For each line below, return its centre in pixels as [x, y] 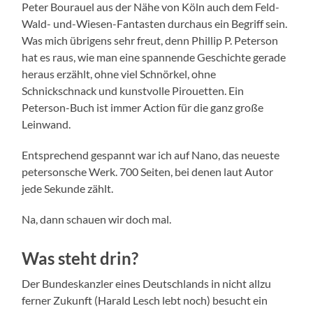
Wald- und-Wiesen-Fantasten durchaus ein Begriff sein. [155, 24]
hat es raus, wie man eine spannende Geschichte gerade [154, 57]
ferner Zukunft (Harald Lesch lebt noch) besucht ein [145, 300]
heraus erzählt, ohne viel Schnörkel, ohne [119, 74]
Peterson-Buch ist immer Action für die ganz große [143, 108]
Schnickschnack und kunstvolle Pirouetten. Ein [133, 91]
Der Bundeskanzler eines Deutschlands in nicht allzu [147, 284]
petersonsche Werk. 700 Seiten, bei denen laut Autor [148, 172]
